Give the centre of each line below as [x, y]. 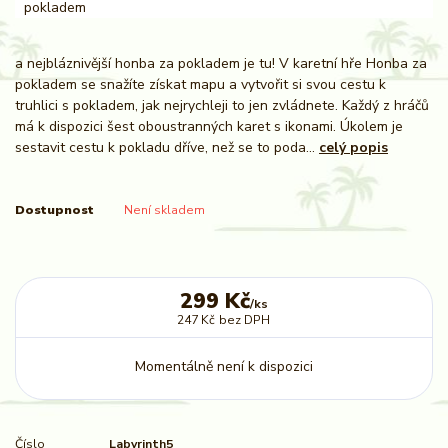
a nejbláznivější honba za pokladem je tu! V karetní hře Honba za [221, 63]
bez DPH [245, 320]
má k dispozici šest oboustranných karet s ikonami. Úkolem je [209, 126]
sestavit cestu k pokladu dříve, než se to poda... [167, 147]
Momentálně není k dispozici [223, 366]
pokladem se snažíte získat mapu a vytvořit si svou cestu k [200, 84]
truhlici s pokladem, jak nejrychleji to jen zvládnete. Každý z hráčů [222, 105]
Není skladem [164, 210]
